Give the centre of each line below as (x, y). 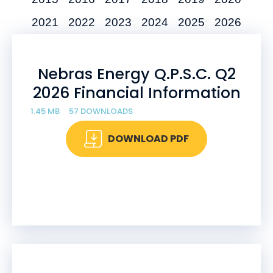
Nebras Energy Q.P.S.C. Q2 (136, 74)
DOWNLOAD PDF (148, 139)
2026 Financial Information (136, 93)
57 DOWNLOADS (101, 111)
